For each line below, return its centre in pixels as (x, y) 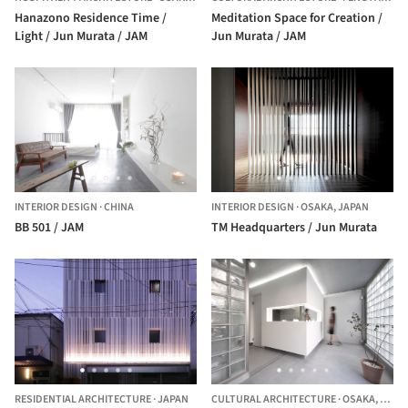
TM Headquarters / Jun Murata (294, 228)
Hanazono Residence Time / (91, 18)
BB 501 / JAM (49, 228)
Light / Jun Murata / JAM (81, 36)
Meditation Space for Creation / (297, 18)
